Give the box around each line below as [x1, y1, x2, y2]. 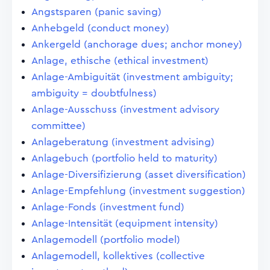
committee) [31, 121, 86, 131]
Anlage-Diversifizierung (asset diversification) [31, 169, 246, 180]
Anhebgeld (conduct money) [31, 23, 169, 33]
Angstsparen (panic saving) [31, 7, 162, 17]
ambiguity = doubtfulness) [31, 88, 157, 98]
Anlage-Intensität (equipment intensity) [31, 218, 218, 228]
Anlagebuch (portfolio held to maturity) [31, 153, 218, 163]
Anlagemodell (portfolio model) [31, 234, 180, 245]
